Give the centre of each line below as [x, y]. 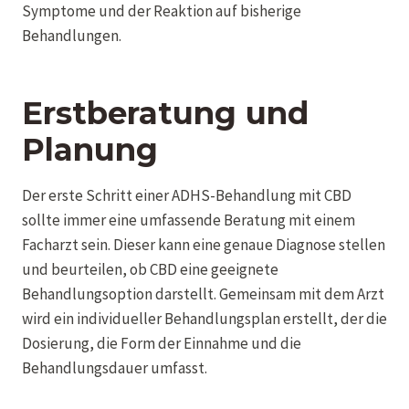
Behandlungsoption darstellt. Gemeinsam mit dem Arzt [203, 294]
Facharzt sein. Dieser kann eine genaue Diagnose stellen [204, 244]
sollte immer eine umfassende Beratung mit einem [189, 220]
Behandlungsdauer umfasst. [115, 367]
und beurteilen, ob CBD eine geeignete [150, 269]
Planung [90, 149]
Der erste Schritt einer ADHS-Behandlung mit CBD [187, 195]
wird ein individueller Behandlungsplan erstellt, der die [204, 318]
